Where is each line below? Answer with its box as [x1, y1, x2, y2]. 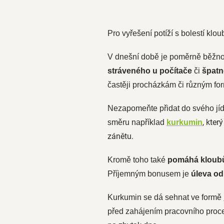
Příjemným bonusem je [107, 169, 191, 178]
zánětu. [107, 131, 133, 141]
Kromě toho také [107, 155, 167, 164]
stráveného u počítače [107, 66, 192, 75]
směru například [107, 118, 166, 126]
